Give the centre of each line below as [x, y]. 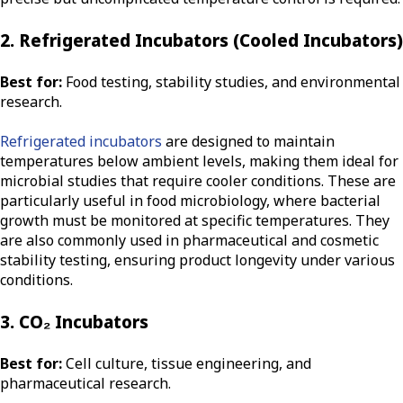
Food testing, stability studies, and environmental [231, 81]
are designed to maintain [248, 142]
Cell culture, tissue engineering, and [187, 364]
